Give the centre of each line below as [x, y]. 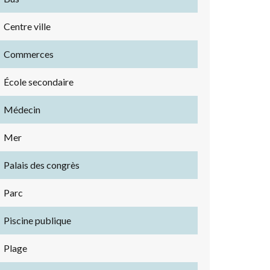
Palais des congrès [42, 165]
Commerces [29, 54]
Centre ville [27, 26]
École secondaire [39, 82]
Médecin [22, 109]
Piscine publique [37, 220]
